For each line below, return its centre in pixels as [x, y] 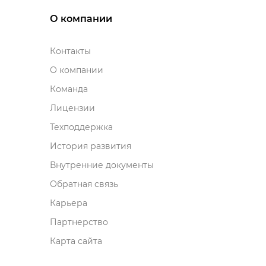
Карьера [68, 203]
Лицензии [72, 108]
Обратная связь [84, 184]
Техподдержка [81, 127]
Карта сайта [76, 241]
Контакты [70, 51]
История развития [90, 146]
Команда [69, 89]
